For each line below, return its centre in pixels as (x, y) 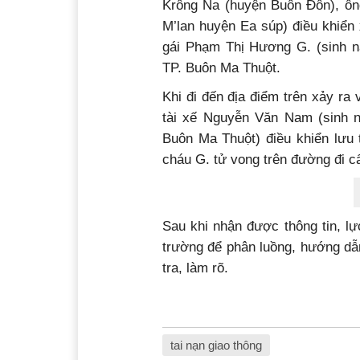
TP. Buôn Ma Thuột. (221, 67)
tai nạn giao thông (216, 345)
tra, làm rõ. (195, 268)
